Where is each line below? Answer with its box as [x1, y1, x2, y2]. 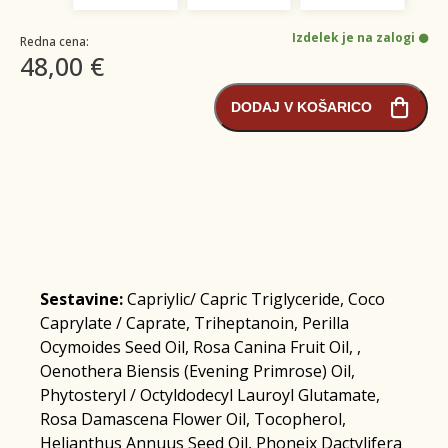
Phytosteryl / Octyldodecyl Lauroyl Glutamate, [40, 383, 380, 406]
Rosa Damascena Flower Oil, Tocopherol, [40, 407, 346, 430]
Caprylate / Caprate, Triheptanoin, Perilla [40, 311, 349, 334]
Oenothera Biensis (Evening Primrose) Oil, [40, 359, 355, 382]
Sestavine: [40, 287, 123, 310]
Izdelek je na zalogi [292, 28, 415, 46]
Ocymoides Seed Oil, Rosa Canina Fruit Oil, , [40, 335, 361, 358]
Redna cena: [20, 32, 89, 50]
